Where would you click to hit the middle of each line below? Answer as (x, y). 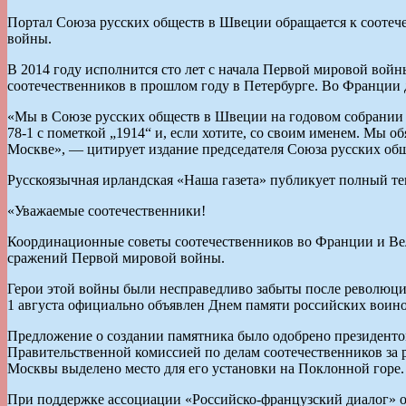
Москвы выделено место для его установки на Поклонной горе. (206, 368)
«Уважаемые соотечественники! (106, 210)
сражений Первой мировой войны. (116, 257)
